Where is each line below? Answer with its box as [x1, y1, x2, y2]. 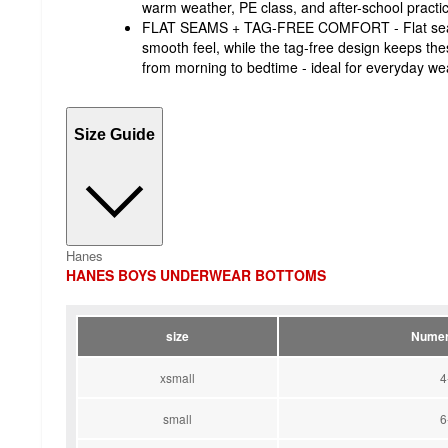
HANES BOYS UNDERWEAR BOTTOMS [66, 265, 326, 286]
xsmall [160, 369, 195, 387]
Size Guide [74, 125, 155, 143]
